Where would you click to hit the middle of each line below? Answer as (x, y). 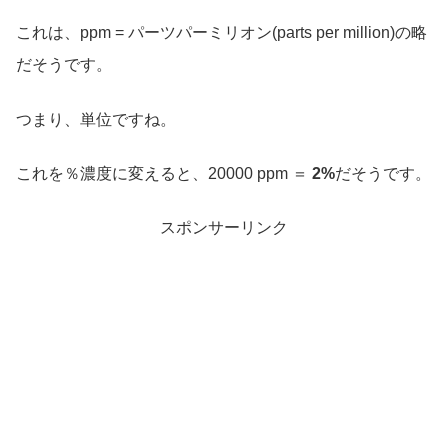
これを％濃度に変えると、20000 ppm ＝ (162, 173)
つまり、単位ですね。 (96, 119)
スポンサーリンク (224, 228)
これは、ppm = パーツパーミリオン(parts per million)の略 (221, 33)
